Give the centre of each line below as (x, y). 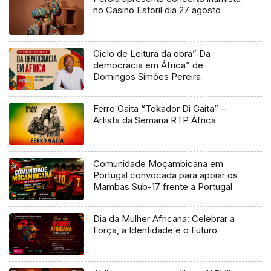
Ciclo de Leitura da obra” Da (152, 54)
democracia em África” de (149, 65)
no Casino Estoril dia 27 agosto (157, 10)
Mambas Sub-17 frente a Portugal (163, 187)
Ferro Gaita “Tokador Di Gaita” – (160, 109)
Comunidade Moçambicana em (158, 164)
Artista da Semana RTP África (155, 120)
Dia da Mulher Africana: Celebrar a (164, 219)
